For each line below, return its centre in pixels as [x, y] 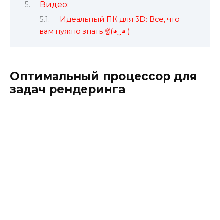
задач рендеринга [68, 90]
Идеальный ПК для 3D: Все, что [120, 19]
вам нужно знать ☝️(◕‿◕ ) [84, 32]
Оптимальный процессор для [103, 76]
